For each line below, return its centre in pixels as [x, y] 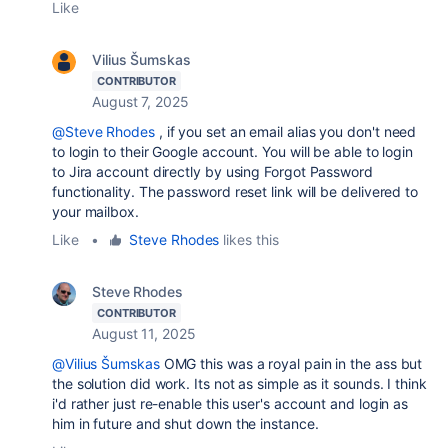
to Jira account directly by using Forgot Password [212, 171]
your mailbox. [95, 211]
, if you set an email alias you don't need [285, 131]
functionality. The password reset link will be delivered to [235, 191]
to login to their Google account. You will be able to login [233, 151]
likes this [249, 239]
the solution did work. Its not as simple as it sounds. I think [239, 383]
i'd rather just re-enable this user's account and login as [230, 403]
